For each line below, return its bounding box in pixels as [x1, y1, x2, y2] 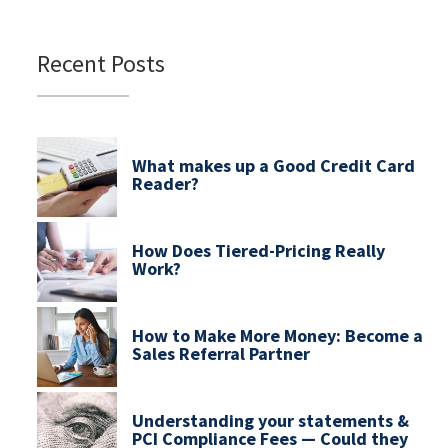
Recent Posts [37, 47, 165, 79]
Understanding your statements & [132, 408, 409, 432]
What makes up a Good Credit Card [132, 153, 415, 177]
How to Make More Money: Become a [132, 323, 423, 347]
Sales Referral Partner [132, 341, 310, 365]
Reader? [132, 171, 199, 195]
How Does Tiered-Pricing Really [132, 238, 385, 262]
